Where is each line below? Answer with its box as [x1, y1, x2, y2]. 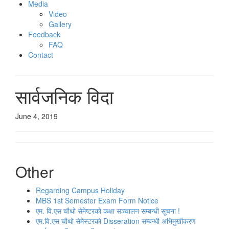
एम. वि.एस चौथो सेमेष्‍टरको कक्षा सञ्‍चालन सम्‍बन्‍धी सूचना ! [36, 205, 180, 216]
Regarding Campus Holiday [36, 185, 125, 195]
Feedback [28, 29, 60, 39]
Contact [28, 50, 53, 60]
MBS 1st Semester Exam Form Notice [36, 195, 158, 205]
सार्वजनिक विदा [15, 83, 113, 109]
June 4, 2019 [15, 111, 58, 121]
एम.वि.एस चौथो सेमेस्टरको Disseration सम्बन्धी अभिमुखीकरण [36, 216, 196, 226]
